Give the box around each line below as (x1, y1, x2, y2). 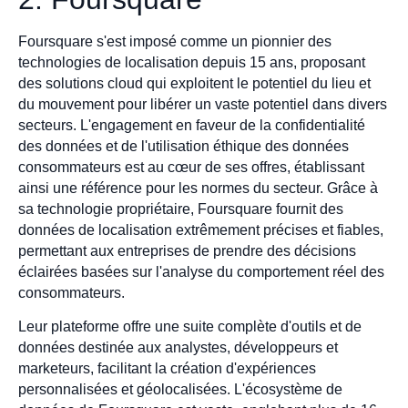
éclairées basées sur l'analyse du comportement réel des (18, 263, 384, 280)
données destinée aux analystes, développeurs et (18, 340, 338, 356)
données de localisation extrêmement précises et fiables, (18, 221, 383, 238)
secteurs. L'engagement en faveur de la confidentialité (18, 117, 365, 133)
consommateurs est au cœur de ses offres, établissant (18, 158, 364, 175)
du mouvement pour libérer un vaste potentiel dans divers (18, 96, 387, 112)
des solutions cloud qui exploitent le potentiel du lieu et (18, 75, 371, 91)
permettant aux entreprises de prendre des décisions (18, 242, 356, 259)
